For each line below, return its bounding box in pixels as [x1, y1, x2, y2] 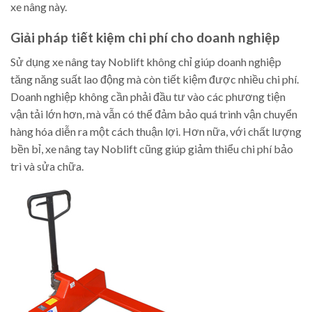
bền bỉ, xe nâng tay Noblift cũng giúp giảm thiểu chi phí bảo [10, 141, 293, 155]
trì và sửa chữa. [10, 159, 84, 173]
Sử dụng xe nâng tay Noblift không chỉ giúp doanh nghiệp [10, 54, 281, 68]
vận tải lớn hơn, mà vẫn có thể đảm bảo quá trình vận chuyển [10, 107, 297, 120]
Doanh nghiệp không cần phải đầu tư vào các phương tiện [10, 89, 286, 103]
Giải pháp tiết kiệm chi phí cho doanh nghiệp [10, 29, 280, 46]
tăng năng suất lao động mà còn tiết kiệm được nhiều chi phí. [10, 72, 299, 86]
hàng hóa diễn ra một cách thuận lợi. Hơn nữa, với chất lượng [10, 124, 302, 138]
